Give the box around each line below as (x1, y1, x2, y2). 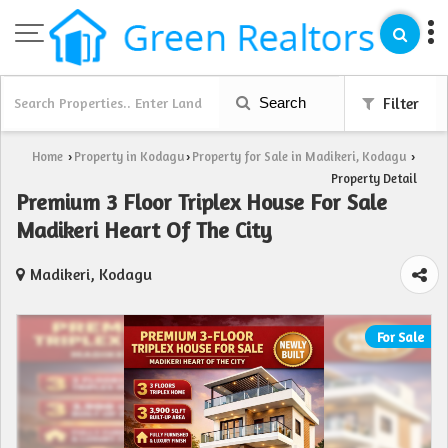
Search (255, 94, 306, 112)
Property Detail (331, 171, 417, 187)
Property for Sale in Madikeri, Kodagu (192, 149, 406, 165)
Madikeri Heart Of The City (16, 217, 272, 244)
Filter (379, 94, 419, 114)
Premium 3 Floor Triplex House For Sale (16, 189, 387, 216)
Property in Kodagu (74, 149, 184, 165)
